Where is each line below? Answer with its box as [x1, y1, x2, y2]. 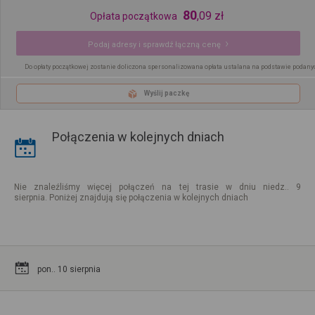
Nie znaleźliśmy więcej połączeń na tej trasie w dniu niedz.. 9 [14, 181, 301, 192]
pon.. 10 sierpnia [37, 264, 101, 274]
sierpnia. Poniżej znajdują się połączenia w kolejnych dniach [14, 192, 248, 202]
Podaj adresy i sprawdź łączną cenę [88, 40, 221, 50]
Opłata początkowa [89, 11, 177, 22]
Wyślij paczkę [144, 89, 189, 98]
